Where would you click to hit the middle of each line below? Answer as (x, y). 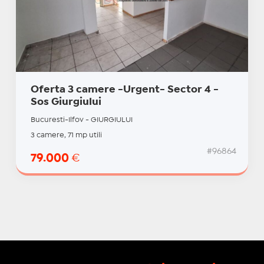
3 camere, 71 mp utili (66, 135)
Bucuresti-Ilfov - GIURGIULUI (81, 120)
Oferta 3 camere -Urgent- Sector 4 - (124, 90)
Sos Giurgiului (66, 102)
